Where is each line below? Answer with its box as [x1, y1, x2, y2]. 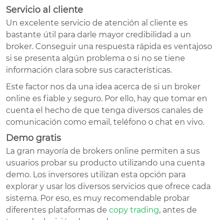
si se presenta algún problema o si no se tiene [6, 53, 185, 63]
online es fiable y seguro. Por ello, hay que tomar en [6, 93, 207, 103]
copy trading [109, 205, 159, 215]
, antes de [159, 205, 197, 215]
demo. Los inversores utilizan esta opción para [6, 169, 186, 179]
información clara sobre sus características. [6, 65, 172, 75]
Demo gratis [6, 132, 61, 143]
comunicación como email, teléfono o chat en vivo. [6, 117, 204, 127]
